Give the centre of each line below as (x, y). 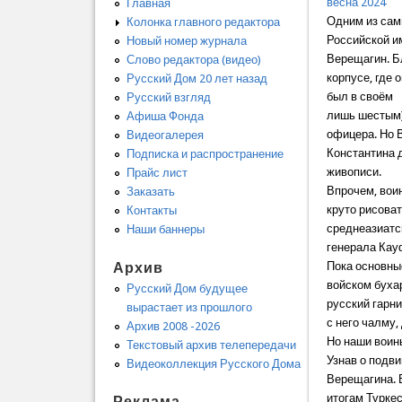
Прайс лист (157, 173)
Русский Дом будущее (187, 288)
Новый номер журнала (186, 41)
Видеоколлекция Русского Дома (213, 363)
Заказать (150, 192)
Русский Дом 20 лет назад (197, 79)
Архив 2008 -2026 (173, 326)
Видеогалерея (165, 135)
